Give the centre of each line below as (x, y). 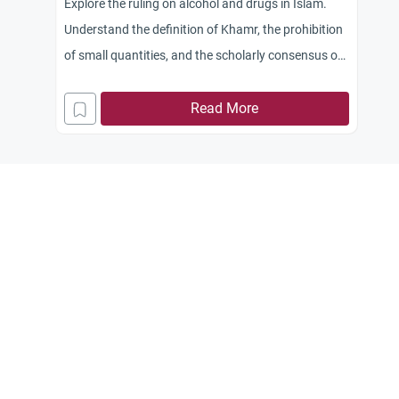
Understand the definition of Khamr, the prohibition (204, 29)
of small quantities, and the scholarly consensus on (204, 55)
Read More (225, 108)
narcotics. (92, 81)
